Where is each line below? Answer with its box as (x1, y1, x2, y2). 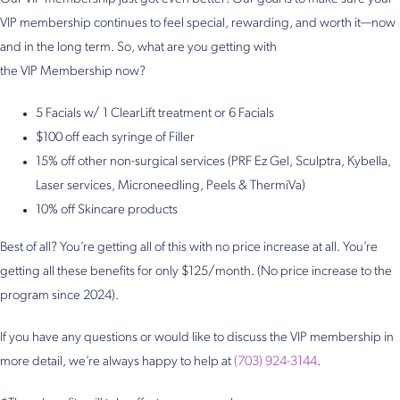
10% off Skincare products (36, 203, 178, 217)
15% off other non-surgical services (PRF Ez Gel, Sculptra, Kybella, (36, 154, 391, 169)
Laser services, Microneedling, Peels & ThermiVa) (36, 179, 305, 193)
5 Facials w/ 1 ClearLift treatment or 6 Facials (36, 106, 274, 121)
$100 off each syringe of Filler (36, 130, 195, 145)
